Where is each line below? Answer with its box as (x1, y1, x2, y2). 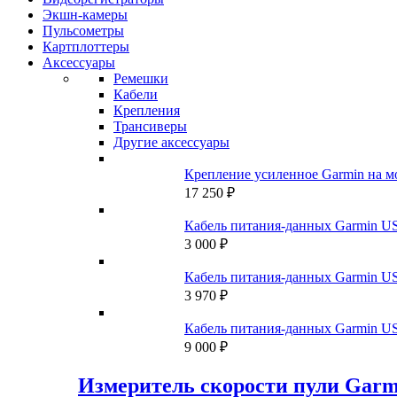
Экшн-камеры (43, 7, 128, 23)
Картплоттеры (43, 39, 129, 55)
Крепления (113, 103, 180, 119)
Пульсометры (43, 23, 124, 39)
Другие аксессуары (113, 135, 230, 151)
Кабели (113, 87, 158, 103)
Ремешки (113, 71, 168, 87)
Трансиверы (113, 119, 187, 135)
